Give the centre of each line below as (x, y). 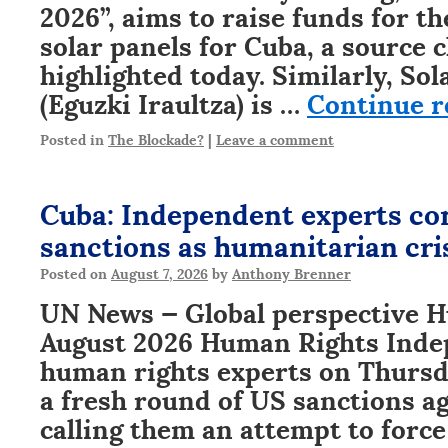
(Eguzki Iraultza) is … (173, 102)
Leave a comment (275, 138)
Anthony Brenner (291, 272)
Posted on (73, 272)
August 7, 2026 (159, 272)
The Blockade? (156, 138)
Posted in (72, 138)
